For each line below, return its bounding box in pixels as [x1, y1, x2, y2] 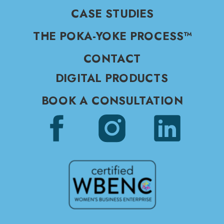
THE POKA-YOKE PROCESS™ [32, 27, 192, 44]
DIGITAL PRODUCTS [55, 69, 168, 86]
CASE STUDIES [71, 5, 154, 22]
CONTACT [83, 50, 141, 66]
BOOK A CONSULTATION [41, 92, 183, 108]
